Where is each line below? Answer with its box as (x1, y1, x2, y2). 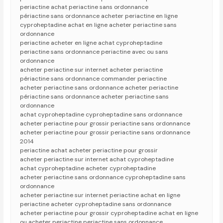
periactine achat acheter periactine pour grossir (20, 146, 158, 155)
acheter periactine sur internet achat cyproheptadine (20, 155, 174, 164)
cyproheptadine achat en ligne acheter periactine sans (20, 21, 177, 29)
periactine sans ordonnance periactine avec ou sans (20, 48, 169, 56)
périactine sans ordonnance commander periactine (20, 75, 167, 83)
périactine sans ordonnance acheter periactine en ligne (20, 12, 178, 20)
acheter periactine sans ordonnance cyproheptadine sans (20, 173, 186, 182)
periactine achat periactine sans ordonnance (20, 3, 149, 11)
